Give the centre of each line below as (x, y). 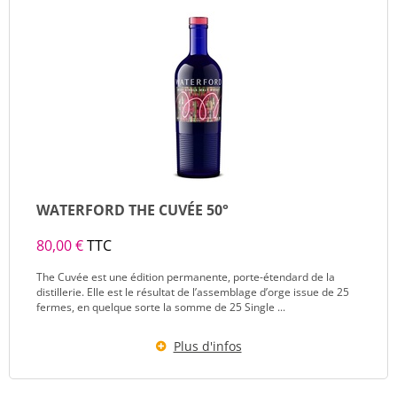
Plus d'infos (207, 346)
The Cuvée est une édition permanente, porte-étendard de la (186, 277)
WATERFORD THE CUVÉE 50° (132, 210)
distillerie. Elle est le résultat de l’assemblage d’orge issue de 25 (193, 292)
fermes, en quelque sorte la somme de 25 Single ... (161, 307)
